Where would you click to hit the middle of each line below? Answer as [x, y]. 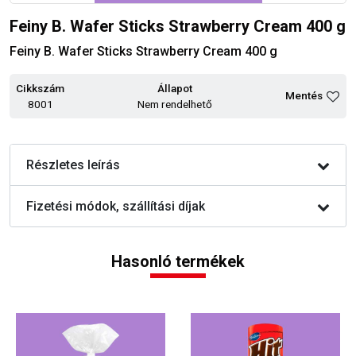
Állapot [175, 89]
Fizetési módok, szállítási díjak [116, 207]
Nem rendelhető [175, 104]
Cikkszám [40, 89]
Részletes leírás [73, 165]
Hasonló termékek [178, 262]
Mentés [304, 95]
